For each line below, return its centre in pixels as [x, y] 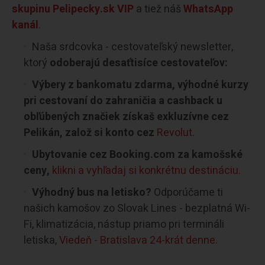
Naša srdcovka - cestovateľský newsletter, [132, 47]
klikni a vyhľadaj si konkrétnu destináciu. [146, 170]
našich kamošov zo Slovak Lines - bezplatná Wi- [137, 208]
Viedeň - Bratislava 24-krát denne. [138, 240]
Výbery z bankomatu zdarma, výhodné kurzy [140, 85]
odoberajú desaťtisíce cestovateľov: [139, 63]
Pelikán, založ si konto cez [90, 132]
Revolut [174, 132]
